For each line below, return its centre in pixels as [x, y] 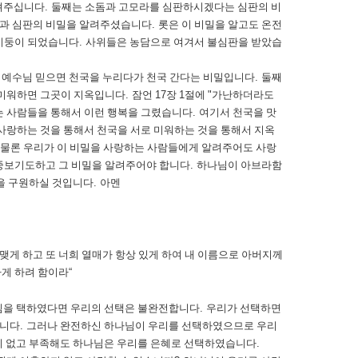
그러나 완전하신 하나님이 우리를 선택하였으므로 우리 [152, 326]
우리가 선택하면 [244, 308]
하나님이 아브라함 [239, 165]
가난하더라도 [243, 95]
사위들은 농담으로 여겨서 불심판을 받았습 [184, 42]
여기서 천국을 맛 [238, 112]
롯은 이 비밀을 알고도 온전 [220, 24]
